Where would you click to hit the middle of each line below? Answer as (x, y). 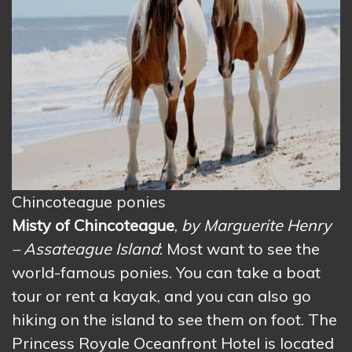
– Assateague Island (86, 249)
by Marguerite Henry (257, 225)
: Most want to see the (240, 249)
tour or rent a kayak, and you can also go (161, 296)
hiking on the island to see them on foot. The (174, 320)
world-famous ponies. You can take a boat (166, 273)
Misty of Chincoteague (93, 225)
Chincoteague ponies (89, 202)
